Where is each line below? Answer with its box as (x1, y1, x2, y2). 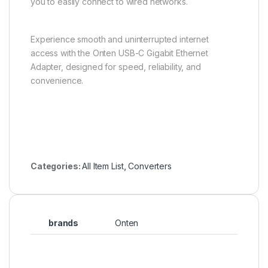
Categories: (31, 161, 83, 172)
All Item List (82, 161, 124, 172)
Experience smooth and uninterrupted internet (31, 34, 209, 45)
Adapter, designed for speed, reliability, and (31, 62, 201, 72)
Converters (128, 161, 172, 172)
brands (48, 218, 79, 229)
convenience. (31, 75, 84, 86)
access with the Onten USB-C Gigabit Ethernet (31, 48, 208, 59)
